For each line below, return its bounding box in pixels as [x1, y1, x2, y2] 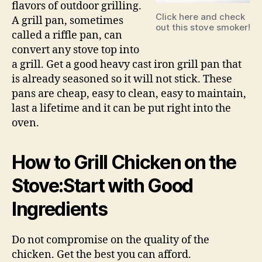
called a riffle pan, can [12, 29, 122, 42]
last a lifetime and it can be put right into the [12, 102, 231, 115]
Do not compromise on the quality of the [12, 233, 209, 247]
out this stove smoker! [156, 22, 250, 33]
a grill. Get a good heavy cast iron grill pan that [12, 58, 242, 71]
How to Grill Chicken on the [12, 151, 237, 174]
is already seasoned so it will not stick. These [12, 73, 232, 86]
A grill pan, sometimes [12, 14, 123, 27]
